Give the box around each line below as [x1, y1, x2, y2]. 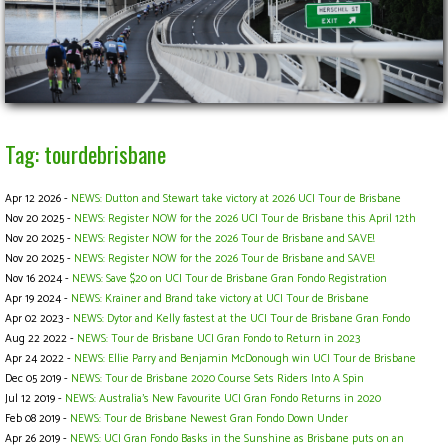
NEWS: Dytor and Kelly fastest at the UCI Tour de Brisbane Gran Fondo [73, 309, 410, 328]
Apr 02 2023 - [5, 309, 73, 328]
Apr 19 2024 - [5, 289, 71, 308]
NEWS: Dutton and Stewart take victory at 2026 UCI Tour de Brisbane [71, 189, 401, 208]
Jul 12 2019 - [5, 389, 65, 408]
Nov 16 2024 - [5, 269, 72, 288]
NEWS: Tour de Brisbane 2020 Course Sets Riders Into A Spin [71, 369, 364, 388]
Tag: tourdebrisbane [5, 136, 166, 170]
